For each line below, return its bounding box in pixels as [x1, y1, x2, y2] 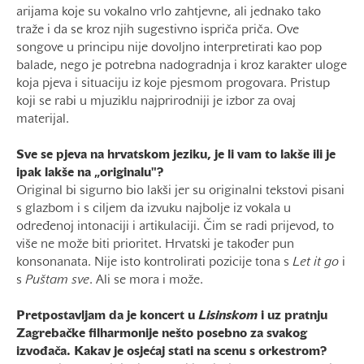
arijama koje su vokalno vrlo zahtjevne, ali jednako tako [16, 6, 321, 19]
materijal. [16, 114, 69, 126]
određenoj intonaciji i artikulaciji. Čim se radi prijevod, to [16, 221, 334, 233]
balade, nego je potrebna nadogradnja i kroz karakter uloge [16, 60, 347, 72]
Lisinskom [198, 310, 258, 323]
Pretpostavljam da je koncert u [16, 310, 198, 323]
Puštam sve [25, 275, 89, 287]
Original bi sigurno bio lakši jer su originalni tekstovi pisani [16, 185, 344, 197]
